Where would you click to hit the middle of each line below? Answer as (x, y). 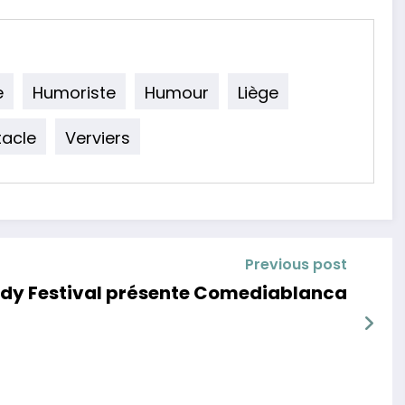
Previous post (296, 265)
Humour (177, 92)
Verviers (98, 137)
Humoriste (74, 92)
